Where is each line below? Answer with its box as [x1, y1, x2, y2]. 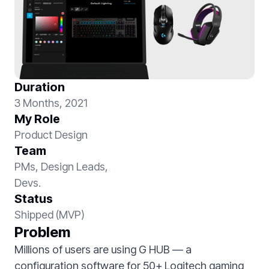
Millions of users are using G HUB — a [14, 243, 192, 256]
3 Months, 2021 [14, 97, 88, 109]
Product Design [14, 128, 88, 141]
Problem [14, 223, 70, 241]
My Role [14, 112, 60, 126]
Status [14, 192, 53, 206]
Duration [14, 80, 65, 94]
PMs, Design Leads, [14, 160, 108, 173]
